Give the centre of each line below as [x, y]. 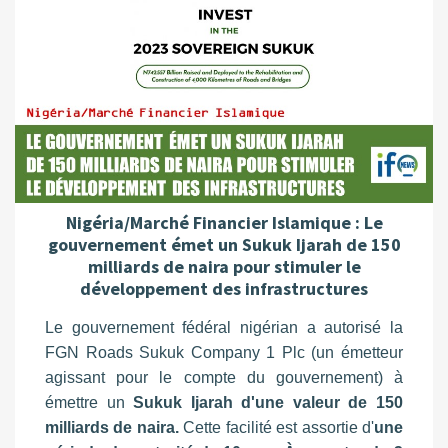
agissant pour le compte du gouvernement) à [224, 377]
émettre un [89, 402]
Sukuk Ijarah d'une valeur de [250, 402]
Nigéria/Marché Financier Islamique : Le [224, 222]
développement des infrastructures [224, 288]
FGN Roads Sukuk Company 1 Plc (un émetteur [224, 352]
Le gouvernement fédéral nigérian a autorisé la [224, 327]
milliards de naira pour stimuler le [224, 266]
